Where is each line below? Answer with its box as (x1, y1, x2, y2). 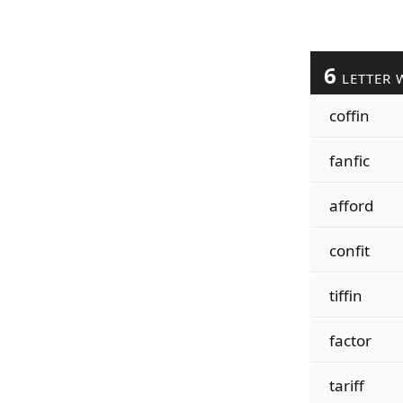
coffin (328, 105, 370, 126)
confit (328, 240, 370, 261)
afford (328, 195, 373, 216)
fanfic (328, 150, 370, 171)
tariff (328, 375, 364, 396)
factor (328, 330, 372, 351)
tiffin (328, 285, 363, 306)
